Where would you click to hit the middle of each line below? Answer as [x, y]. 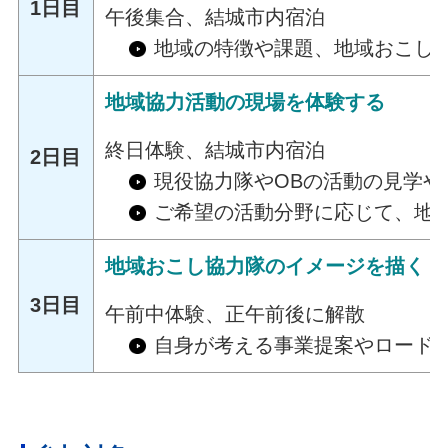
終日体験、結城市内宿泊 [215, 149]
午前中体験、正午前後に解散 [235, 313]
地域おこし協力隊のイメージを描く [265, 265]
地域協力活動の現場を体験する [245, 101]
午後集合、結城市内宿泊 [215, 16]
